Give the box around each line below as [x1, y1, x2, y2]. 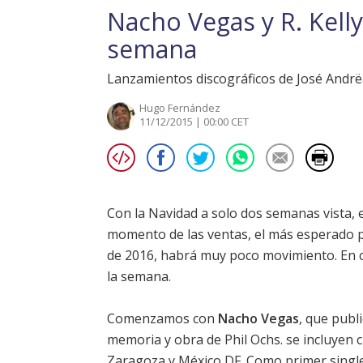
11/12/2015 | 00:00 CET [139, 114, 249, 130]
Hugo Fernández [139, 100, 220, 116]
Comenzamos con [107, 310, 218, 328]
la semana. [107, 267, 171, 286]
